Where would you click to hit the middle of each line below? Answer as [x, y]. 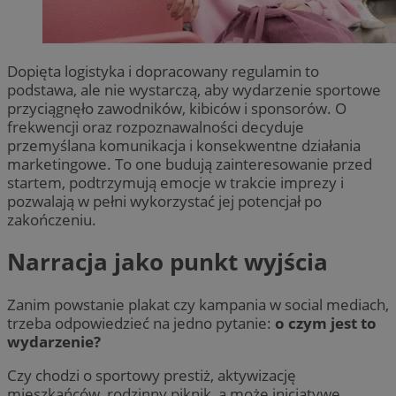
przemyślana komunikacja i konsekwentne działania [184, 145]
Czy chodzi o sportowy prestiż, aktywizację [152, 375]
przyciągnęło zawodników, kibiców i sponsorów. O [177, 108]
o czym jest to [326, 323]
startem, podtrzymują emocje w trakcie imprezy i [175, 182]
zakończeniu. [52, 219]
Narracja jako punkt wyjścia [168, 262]
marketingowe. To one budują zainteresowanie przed [190, 164]
